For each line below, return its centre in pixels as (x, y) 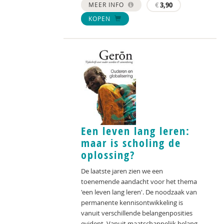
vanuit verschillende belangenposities (137, 213)
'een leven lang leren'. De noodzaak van (139, 192)
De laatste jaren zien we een (122, 171)
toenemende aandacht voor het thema (139, 181)
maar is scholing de (131, 143)
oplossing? (108, 155)
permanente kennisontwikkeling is (132, 202)
